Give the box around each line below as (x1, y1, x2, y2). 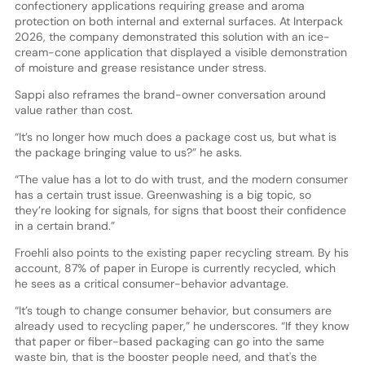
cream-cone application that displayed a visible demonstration (14, 45, 347, 60)
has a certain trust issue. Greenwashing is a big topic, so (14, 187, 311, 203)
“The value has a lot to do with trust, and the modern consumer (14, 172, 348, 187)
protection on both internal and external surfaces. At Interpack (14, 14, 343, 29)
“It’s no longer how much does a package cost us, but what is (14, 130, 336, 145)
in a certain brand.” (14, 218, 115, 234)
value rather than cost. (14, 103, 133, 118)
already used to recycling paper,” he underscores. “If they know (14, 319, 350, 334)
